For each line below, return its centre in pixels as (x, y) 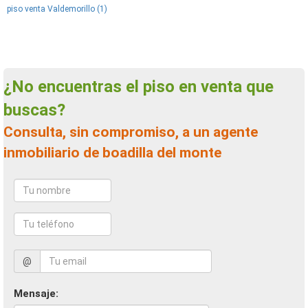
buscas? (34, 110)
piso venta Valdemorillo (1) (57, 9)
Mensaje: (36, 294)
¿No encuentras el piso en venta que (14, 87)
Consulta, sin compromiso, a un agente (8, 132)
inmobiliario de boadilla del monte (112, 153)
